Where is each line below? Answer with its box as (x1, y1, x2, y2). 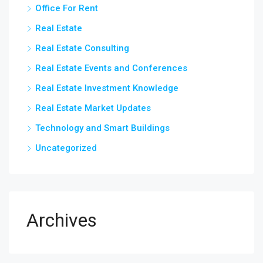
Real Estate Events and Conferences (35, 63, 187, 73)
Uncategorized (35, 143, 97, 153)
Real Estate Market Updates (35, 103, 151, 113)
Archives (26, 209, 97, 231)
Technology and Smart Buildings (35, 123, 170, 133)
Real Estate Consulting (35, 43, 129, 53)
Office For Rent (35, 3, 98, 14)
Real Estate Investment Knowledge (35, 83, 178, 93)
